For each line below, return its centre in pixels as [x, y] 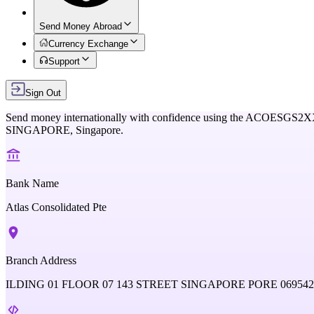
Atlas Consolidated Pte [56, 207]
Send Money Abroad [81, 26]
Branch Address [41, 260]
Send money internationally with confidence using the [124, 117]
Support [64, 61]
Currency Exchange [89, 44]
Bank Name [32, 183]
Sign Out [43, 93]
